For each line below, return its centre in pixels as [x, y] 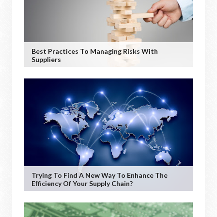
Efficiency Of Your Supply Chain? [82, 183]
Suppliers [46, 59]
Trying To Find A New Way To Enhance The [100, 175]
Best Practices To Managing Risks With [95, 51]
